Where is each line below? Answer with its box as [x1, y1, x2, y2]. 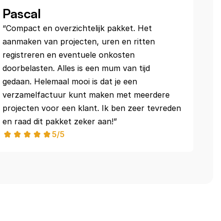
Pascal [2, 5, 41, 21]
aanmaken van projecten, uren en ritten [2, 37, 155, 46]
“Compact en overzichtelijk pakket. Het [2, 23, 152, 33]
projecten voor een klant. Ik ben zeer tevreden [2, 103, 182, 113]
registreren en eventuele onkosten [2, 50, 135, 60]
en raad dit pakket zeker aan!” [2, 116, 117, 126]
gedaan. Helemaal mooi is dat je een [2, 76, 138, 86]
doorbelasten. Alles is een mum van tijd [2, 63, 150, 73]
